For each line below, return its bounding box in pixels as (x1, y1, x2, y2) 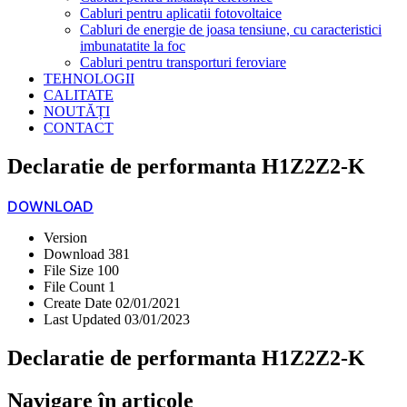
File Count (44, 278, 108, 294)
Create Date (44, 294, 115, 311)
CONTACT (44, 120, 114, 135)
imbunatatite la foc (80, 38, 185, 54)
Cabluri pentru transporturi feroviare (80, 55, 286, 70)
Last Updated (44, 311, 124, 327)
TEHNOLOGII (44, 71, 134, 86)
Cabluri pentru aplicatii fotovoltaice (80, 5, 282, 21)
